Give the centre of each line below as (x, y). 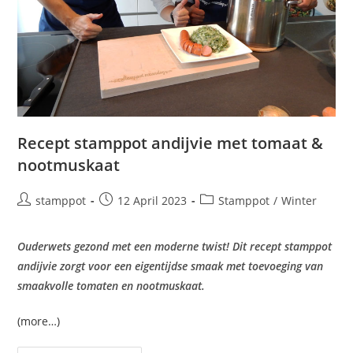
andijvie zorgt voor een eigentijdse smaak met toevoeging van (171, 266)
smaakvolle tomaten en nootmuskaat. (111, 285)
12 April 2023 (152, 200)
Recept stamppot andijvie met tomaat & (171, 143)
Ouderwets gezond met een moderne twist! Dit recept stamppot (175, 246)
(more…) (39, 321)
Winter (299, 200)
